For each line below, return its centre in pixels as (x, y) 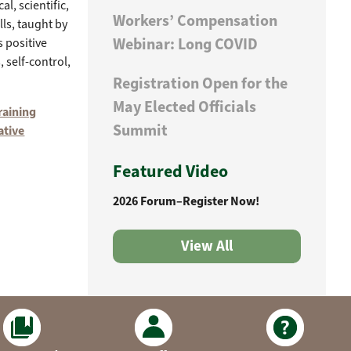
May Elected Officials (185, 107)
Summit (141, 130)
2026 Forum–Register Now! (186, 201)
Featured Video (171, 171)
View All (207, 246)
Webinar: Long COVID (186, 44)
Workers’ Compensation (195, 20)
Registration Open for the (201, 83)
